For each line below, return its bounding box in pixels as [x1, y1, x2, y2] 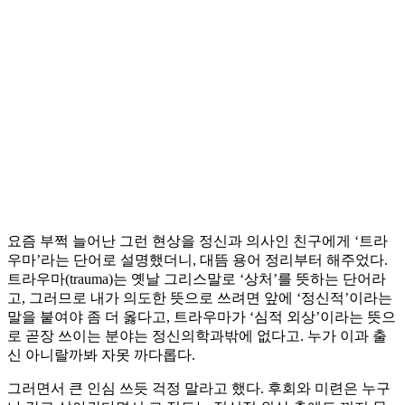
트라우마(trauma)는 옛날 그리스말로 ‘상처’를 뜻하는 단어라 [7, 271, 386, 287]
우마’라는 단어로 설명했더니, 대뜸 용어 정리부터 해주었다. [7, 252, 388, 268]
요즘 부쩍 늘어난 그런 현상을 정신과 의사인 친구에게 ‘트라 [7, 233, 388, 250]
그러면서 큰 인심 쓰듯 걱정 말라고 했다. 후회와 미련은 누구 [7, 381, 391, 397]
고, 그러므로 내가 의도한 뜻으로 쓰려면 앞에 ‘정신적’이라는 [7, 290, 392, 306]
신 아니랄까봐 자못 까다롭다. [7, 347, 195, 363]
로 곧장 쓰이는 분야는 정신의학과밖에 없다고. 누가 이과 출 [7, 328, 387, 344]
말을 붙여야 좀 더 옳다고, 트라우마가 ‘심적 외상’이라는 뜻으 [7, 309, 396, 325]
